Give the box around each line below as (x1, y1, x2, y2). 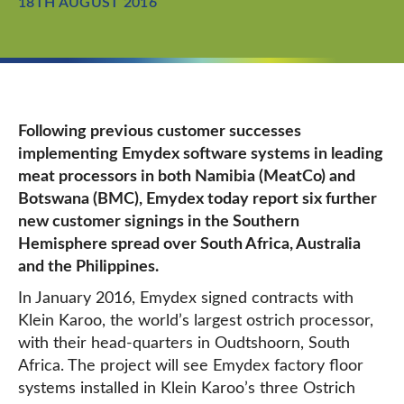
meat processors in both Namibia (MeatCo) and (18, 169, 355, 185)
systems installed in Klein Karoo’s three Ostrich (18, 381, 355, 397)
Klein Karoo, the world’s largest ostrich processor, (18, 313, 373, 329)
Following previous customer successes (18, 124, 301, 140)
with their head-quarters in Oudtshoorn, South (18, 335, 350, 352)
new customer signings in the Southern (18, 214, 299, 230)
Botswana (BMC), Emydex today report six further (18, 191, 377, 207)
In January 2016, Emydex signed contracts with (18, 290, 353, 307)
